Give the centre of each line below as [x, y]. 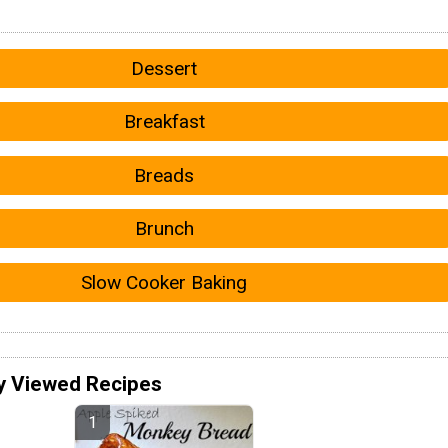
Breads [164, 175]
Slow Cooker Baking [164, 282]
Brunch [164, 229]
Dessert [164, 69]
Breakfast [164, 122]
